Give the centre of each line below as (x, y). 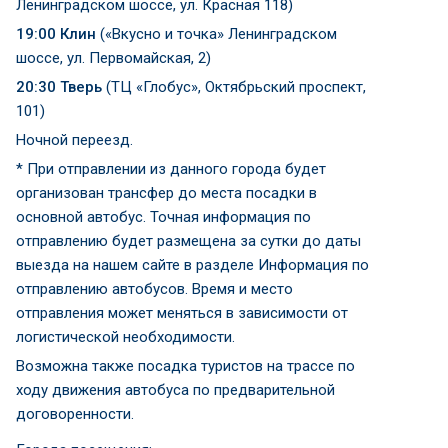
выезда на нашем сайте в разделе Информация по (192, 265)
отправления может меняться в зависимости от (182, 313)
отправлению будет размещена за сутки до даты (188, 241)
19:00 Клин (58, 34)
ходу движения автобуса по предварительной (175, 390)
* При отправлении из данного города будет (171, 169)
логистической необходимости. (125, 337)
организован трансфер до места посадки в (166, 193)
